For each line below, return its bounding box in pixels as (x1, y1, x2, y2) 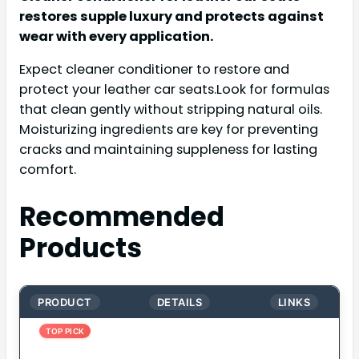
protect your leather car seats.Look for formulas (19, 79, 329, 99)
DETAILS (156, 296, 203, 309)
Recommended (19, 199, 224, 236)
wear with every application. (19, 26, 213, 46)
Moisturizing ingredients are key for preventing (19, 119, 318, 139)
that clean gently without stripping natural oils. (19, 99, 322, 119)
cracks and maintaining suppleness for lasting (19, 139, 317, 159)
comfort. (19, 159, 76, 179)
